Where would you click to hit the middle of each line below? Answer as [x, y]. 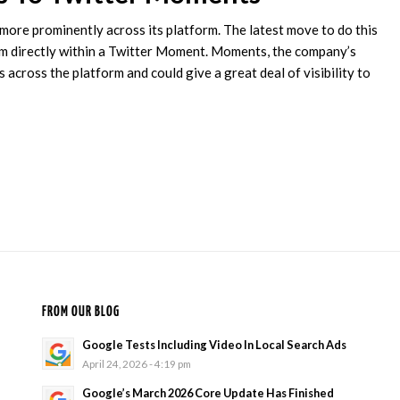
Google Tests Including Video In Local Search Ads [214, 345]
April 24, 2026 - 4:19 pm [136, 364]
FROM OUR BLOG [80, 312]
